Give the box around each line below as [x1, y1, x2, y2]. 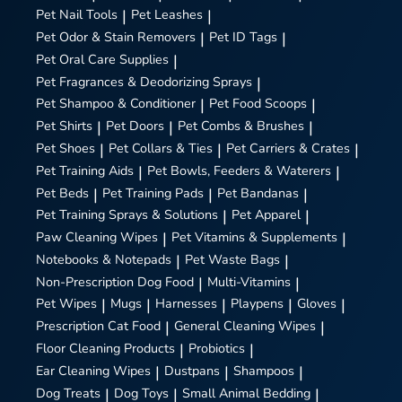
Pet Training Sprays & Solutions [36, 205, 218, 224]
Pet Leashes [131, 5, 203, 24]
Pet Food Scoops [209, 94, 307, 113]
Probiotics [188, 339, 245, 358]
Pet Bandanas [217, 183, 299, 202]
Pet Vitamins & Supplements [171, 228, 337, 247]
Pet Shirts [36, 117, 92, 135]
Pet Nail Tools [36, 5, 118, 24]
